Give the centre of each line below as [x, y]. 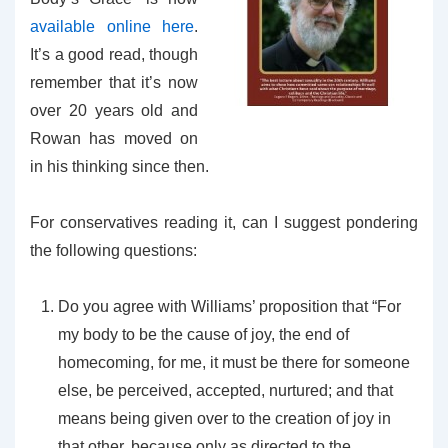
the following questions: [113, 250]
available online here [112, 26]
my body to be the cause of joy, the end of [203, 334]
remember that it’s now [114, 82]
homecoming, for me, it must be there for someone [234, 362]
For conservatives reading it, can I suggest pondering [224, 222]
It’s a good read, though [114, 54]
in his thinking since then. [119, 166]
